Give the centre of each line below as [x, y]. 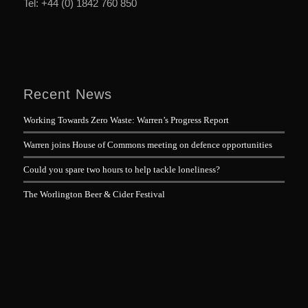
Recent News [67, 95]
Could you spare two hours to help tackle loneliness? [121, 170]
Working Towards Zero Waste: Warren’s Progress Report [126, 120]
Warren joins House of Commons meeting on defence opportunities [147, 145]
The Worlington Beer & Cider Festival [94, 195]
